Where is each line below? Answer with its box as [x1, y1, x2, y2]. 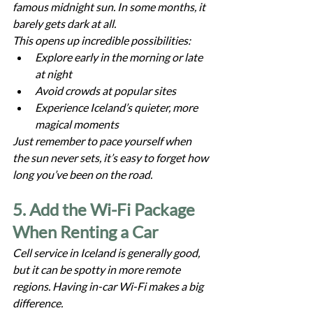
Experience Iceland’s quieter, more [35, 100, 200, 114]
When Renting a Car [13, 221, 159, 242]
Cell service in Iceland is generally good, [13, 245, 202, 259]
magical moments [35, 117, 119, 131]
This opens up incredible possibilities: [13, 33, 191, 47]
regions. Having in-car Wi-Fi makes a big [13, 279, 205, 293]
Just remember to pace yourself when [13, 133, 194, 147]
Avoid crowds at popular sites [35, 83, 176, 97]
